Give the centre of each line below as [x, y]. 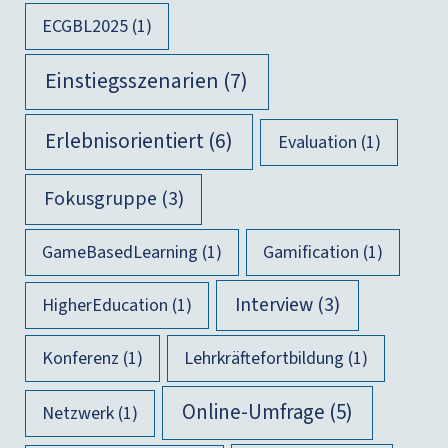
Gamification [311, 252]
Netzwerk [77, 414]
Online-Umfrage [253, 412]
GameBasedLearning [119, 252]
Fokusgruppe [100, 198]
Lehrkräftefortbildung [264, 358]
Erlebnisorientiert [124, 141]
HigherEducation [104, 305]
